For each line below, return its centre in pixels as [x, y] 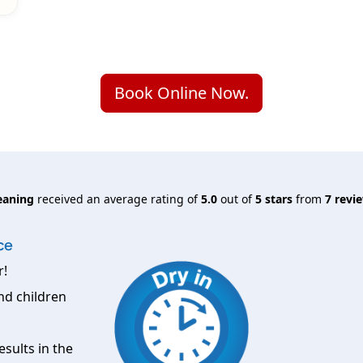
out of [236, 199]
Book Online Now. [181, 93]
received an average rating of [117, 199]
